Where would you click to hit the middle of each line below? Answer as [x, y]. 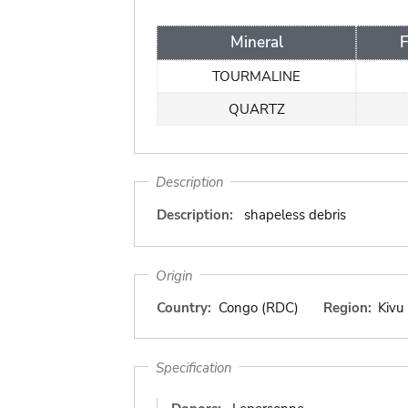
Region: [347, 308]
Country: [184, 308]
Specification [194, 367]
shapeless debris [295, 214]
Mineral [256, 42]
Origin [174, 275]
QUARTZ [256, 109]
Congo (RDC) [258, 308]
